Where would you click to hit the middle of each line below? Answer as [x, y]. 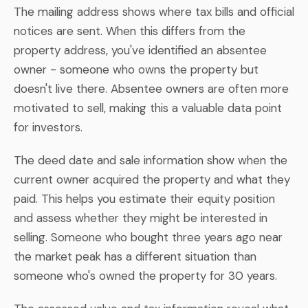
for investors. [48, 127]
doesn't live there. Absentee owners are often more [151, 88]
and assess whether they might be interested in [141, 218]
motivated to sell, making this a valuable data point [148, 108]
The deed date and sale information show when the [151, 160]
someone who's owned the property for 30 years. [145, 275]
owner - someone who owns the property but [136, 69]
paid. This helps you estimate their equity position [144, 198]
